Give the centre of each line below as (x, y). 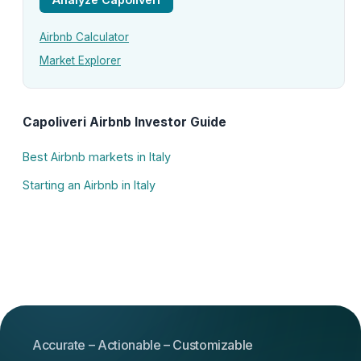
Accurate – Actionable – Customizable (143, 344)
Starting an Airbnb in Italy (89, 185)
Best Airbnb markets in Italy (97, 157)
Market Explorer (80, 60)
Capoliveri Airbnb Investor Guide (124, 122)
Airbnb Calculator (84, 37)
